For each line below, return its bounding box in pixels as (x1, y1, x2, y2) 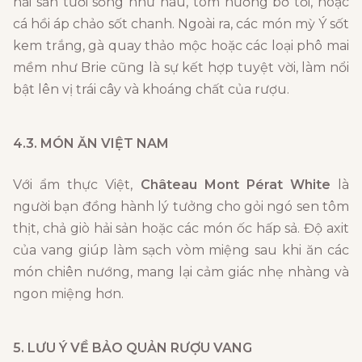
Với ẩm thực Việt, (13, 177, 141, 193)
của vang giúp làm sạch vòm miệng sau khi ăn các (13, 242, 349, 259)
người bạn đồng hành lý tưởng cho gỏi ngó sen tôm (13, 199, 349, 215)
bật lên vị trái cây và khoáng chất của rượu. (13, 82, 289, 98)
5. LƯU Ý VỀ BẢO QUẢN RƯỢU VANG (13, 340, 252, 356)
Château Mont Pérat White (140, 177, 330, 193)
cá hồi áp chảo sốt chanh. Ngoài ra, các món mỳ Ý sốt (13, 16, 349, 32)
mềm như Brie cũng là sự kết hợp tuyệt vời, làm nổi (13, 60, 349, 76)
